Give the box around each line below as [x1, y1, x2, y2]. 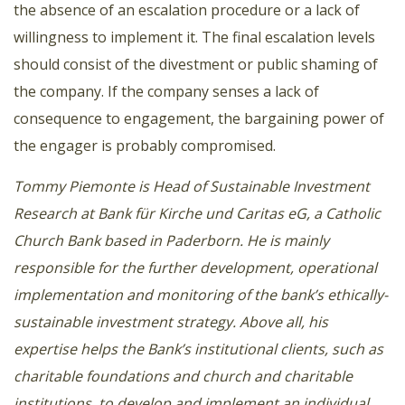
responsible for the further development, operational [14, 258, 377, 278]
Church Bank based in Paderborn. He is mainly [14, 231, 329, 251]
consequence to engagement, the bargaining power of [14, 108, 384, 129]
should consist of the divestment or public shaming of [14, 54, 378, 75]
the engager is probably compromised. [14, 136, 276, 156]
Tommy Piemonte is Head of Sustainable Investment [14, 176, 370, 197]
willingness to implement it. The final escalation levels [14, 27, 375, 48]
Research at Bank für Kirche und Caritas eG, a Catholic [14, 203, 381, 224]
